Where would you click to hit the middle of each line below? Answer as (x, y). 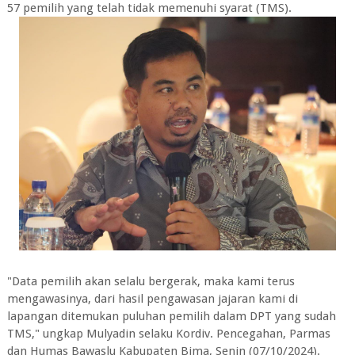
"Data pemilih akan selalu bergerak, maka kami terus (151, 281)
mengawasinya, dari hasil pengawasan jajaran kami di (152, 298)
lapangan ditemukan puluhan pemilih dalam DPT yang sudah (171, 316)
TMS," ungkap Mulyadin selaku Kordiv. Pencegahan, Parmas (168, 333)
